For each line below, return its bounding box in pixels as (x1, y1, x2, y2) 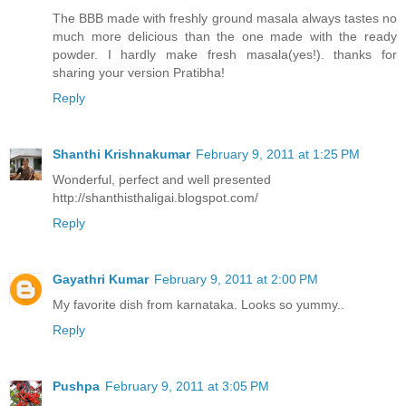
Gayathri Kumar (53, 272, 149, 287)
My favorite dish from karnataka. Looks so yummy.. (53, 297, 344, 313)
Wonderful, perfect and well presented (53, 172, 271, 188)
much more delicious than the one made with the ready (53, 29, 397, 44)
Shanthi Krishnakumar (53, 147, 190, 162)
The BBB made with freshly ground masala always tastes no (53, 11, 397, 26)
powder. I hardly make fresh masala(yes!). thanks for (53, 47, 397, 63)
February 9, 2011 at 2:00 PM (154, 272, 318, 287)
